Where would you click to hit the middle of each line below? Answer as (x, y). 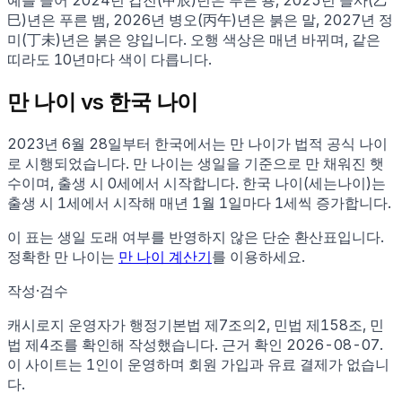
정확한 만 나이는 (61, 256)
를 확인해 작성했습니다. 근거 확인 (173, 344)
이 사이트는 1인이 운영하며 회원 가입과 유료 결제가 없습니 (198, 364)
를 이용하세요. (258, 256)
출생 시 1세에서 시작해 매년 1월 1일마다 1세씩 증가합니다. (199, 202)
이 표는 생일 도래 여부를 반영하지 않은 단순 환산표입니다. (196, 236)
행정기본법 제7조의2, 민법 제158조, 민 (257, 324)
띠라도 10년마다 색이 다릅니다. (109, 59)
